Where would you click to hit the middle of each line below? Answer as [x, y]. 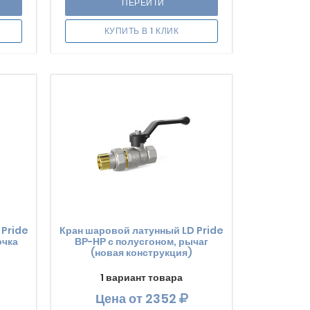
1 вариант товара [142, 277]
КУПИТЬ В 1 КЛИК [142, 31]
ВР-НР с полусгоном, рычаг [142, 241]
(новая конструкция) [142, 253]
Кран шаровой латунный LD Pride [142, 230]
